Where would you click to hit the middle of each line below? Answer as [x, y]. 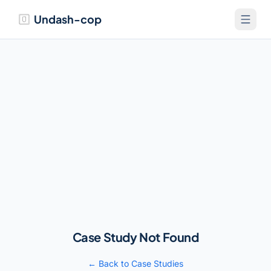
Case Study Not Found [135, 237]
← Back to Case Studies [135, 263]
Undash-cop [68, 19]
